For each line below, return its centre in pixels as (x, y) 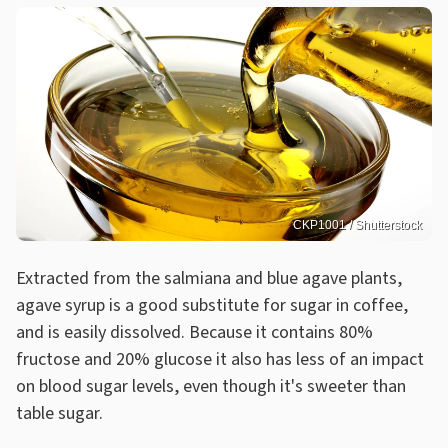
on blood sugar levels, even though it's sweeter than (211, 386)
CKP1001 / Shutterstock (357, 224)
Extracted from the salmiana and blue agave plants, (209, 278)
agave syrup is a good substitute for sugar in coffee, (212, 305)
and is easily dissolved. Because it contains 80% (194, 332)
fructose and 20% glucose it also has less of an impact (220, 359)
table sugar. (61, 413)
